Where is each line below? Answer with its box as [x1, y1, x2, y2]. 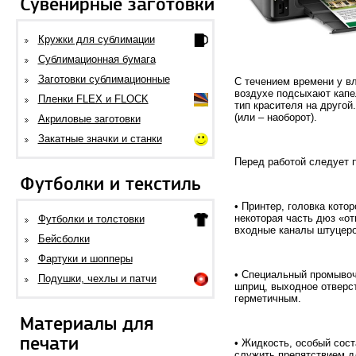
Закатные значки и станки [37, 133, 162, 145]
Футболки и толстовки [37, 213, 145, 225]
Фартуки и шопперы [37, 253, 133, 265]
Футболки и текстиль [20, 172, 201, 196]
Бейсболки [37, 233, 90, 245]
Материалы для [20, 312, 153, 336]
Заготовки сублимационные [37, 73, 170, 85]
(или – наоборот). [234, 110, 317, 123]
